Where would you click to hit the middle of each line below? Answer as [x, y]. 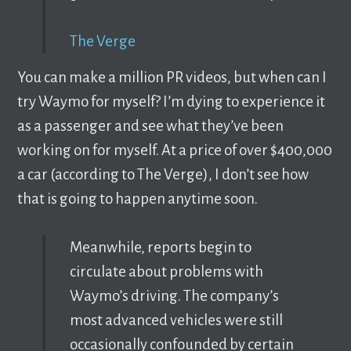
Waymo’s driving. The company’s [174, 295]
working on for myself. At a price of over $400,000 [175, 150]
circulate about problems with [166, 271]
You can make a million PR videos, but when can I [172, 77]
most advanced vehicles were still [176, 320]
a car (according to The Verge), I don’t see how [163, 174]
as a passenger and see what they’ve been [151, 125]
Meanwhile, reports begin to [160, 247]
